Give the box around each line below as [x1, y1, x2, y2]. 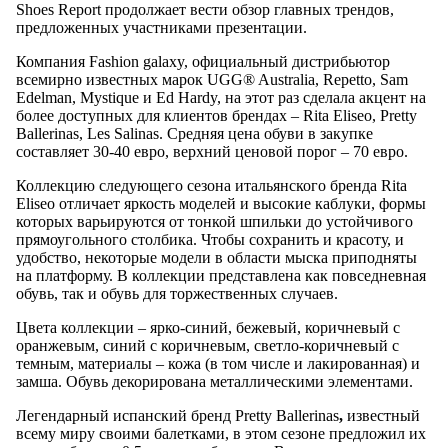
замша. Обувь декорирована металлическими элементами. [16, 373, 413, 391]
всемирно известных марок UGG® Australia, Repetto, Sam [16, 71, 408, 89]
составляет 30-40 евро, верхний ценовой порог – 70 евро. [16, 143, 408, 161]
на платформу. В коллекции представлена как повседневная [16, 267, 426, 285]
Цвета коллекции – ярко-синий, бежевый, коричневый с [16, 319, 400, 337]
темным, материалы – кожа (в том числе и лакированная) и [16, 355, 420, 373]
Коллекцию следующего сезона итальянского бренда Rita [16, 177, 407, 195]
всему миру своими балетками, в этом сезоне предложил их [16, 425, 426, 443]
